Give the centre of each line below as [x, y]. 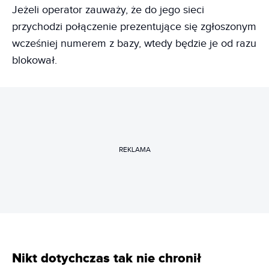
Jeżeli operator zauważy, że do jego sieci [108, 10]
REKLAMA [134, 150]
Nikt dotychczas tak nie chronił [107, 258]
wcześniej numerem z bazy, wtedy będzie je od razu [134, 43]
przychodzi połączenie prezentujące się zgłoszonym [134, 26]
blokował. [35, 60]
